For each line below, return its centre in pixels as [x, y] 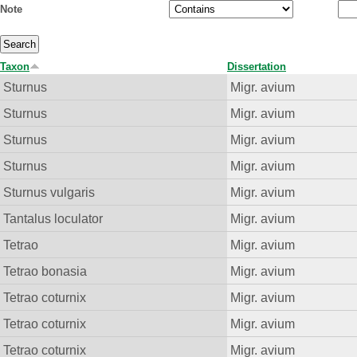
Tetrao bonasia [45, 271]
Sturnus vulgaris [49, 192]
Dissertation [257, 67]
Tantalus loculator [53, 219]
